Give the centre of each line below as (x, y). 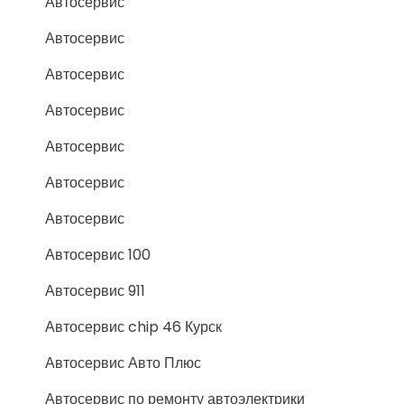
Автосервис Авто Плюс (123, 363)
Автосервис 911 (95, 291)
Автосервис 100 (98, 255)
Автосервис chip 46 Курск (133, 327)
